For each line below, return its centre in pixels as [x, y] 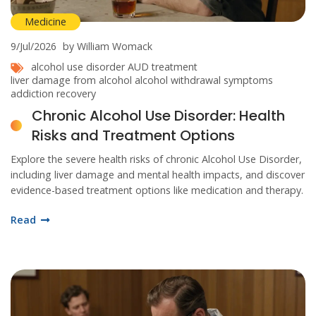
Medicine [45, 22]
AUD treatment [163, 67]
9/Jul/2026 [34, 47]
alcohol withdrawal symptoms [204, 80]
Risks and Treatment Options [133, 136]
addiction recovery [53, 94]
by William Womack [108, 47]
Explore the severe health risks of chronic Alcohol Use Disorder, [156, 159]
